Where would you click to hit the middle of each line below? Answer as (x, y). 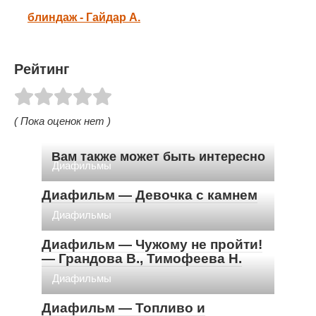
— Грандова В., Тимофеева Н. (142, 258)
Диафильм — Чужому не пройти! (152, 244)
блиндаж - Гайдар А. (84, 18)
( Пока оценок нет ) (62, 121)
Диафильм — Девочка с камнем (150, 195)
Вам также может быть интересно (158, 156)
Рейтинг (42, 69)
